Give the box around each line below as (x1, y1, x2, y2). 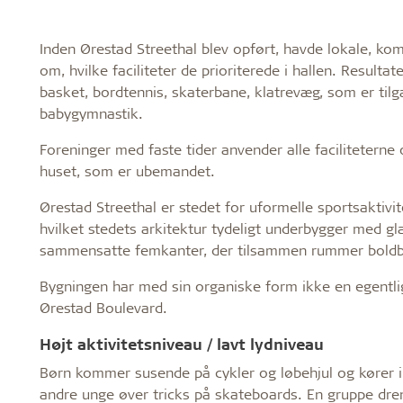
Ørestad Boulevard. (39, 297, 167, 317)
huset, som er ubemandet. (39, 160, 215, 180)
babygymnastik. (39, 103, 143, 122)
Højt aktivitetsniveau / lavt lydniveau (39, 333, 324, 354)
